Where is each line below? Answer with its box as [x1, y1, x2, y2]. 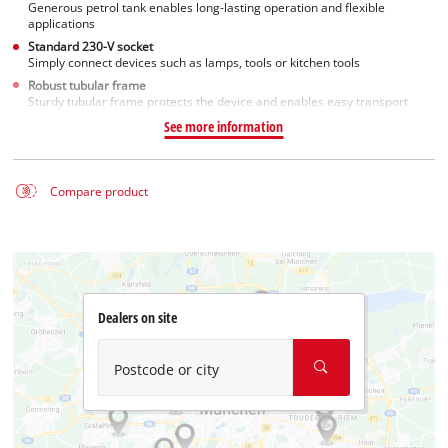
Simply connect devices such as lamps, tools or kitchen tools [28, 55, 361, 71]
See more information [164, 116, 284, 136]
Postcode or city [113, 359, 219, 379]
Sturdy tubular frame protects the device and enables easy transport [28, 93, 409, 109]
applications [28, 16, 96, 32]
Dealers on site [97, 308, 177, 328]
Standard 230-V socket [28, 39, 154, 55]
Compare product [49, 183, 148, 199]
